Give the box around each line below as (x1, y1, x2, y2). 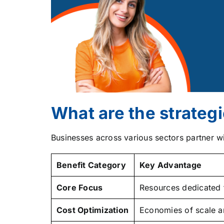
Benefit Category (56, 159, 126, 170)
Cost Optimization (56, 204, 128, 215)
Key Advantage (139, 159, 202, 170)
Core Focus (56, 182, 103, 192)
